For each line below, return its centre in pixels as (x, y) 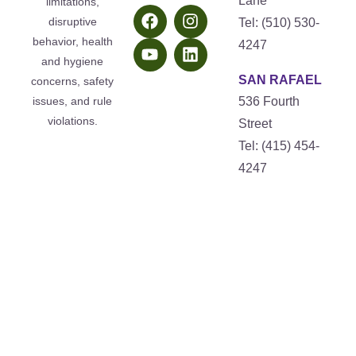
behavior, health (72, 41)
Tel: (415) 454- (279, 145)
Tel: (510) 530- (279, 22)
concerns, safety (73, 81)
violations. (72, 120)
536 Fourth (269, 101)
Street (255, 123)
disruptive (72, 21)
